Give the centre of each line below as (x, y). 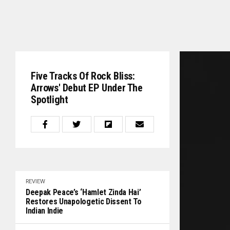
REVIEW (35, 181)
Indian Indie (45, 211)
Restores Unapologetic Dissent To (84, 202)
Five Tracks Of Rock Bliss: (83, 76)
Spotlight (50, 100)
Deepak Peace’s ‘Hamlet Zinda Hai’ (83, 192)
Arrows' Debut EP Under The (87, 88)
